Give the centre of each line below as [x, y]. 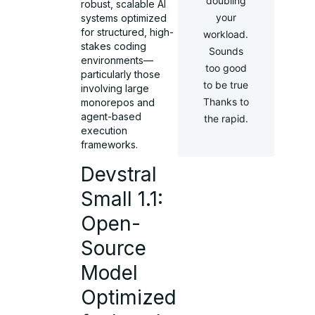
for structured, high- [128, 32]
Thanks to [226, 102]
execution [104, 131]
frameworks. [110, 145]
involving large [115, 89]
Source [114, 248]
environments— [117, 60]
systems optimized [124, 18]
